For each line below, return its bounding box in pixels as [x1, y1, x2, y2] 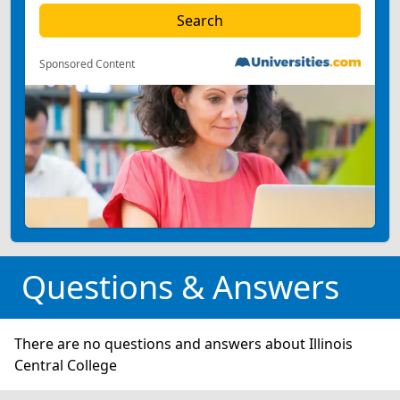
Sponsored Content [39, 55, 135, 71]
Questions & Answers [21, 264, 339, 309]
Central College [14, 354, 117, 375]
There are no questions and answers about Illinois [14, 333, 353, 354]
